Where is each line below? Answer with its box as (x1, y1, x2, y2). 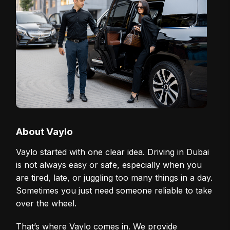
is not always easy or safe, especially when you (16, 159, 202, 170)
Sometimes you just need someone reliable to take (16, 185, 213, 196)
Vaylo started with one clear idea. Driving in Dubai (16, 146, 209, 157)
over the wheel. (16, 198, 77, 208)
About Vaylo (16, 125, 73, 138)
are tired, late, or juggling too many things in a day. (16, 172, 213, 183)
